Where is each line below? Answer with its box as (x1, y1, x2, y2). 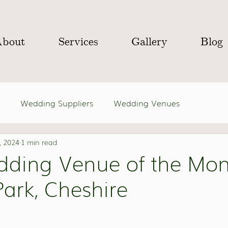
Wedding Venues (113, 96, 180, 109)
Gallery (131, 35, 167, 49)
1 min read (21, 136, 58, 147)
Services (58, 35, 98, 49)
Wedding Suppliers (20, 96, 93, 109)
